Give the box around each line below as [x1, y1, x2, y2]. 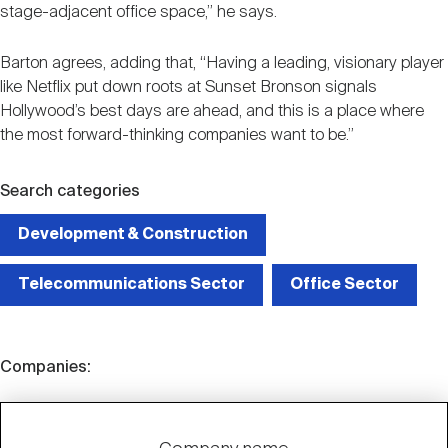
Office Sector [290, 277, 399, 293]
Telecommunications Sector [18, 277, 245, 293]
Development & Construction [18, 227, 248, 243]
